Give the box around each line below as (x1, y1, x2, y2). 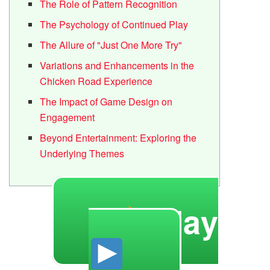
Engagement (40, 110, 95, 124)
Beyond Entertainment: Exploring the (40, 130, 197, 145)
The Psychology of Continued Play (40, 17, 189, 31)
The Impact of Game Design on (40, 94, 173, 108)
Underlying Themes (40, 146, 125, 160)
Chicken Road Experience (40, 74, 153, 88)
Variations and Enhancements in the (40, 58, 195, 72)
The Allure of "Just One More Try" (40, 37, 183, 52)
